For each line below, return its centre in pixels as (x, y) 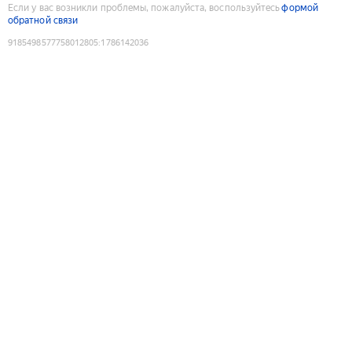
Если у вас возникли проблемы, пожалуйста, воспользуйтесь (144, 7)
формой (300, 7)
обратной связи (43, 20)
